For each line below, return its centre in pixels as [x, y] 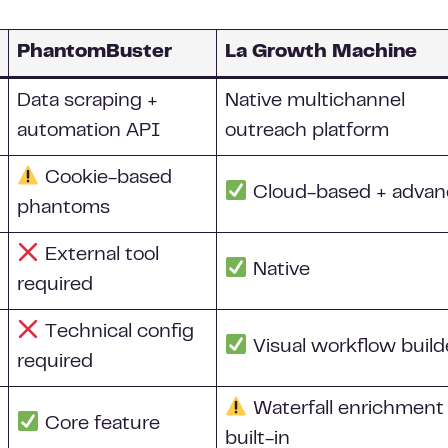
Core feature [99, 424]
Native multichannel [315, 101]
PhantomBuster [94, 52]
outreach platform [307, 131]
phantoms [63, 208]
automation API [88, 131]
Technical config [116, 332]
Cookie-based [105, 178]
